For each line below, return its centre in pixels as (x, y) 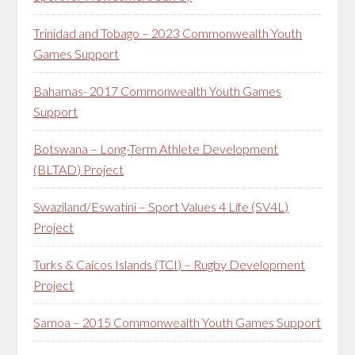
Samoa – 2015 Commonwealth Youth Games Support (177, 322)
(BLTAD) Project (79, 169)
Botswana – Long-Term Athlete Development (156, 148)
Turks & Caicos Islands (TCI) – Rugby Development (170, 264)
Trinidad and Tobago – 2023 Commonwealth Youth (168, 32)
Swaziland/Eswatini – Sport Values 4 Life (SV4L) (161, 206)
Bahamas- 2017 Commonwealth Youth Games (158, 90)
